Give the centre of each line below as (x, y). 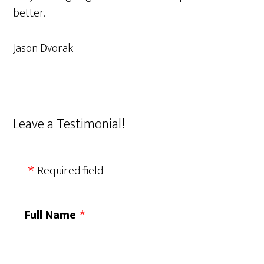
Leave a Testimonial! (69, 124)
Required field (70, 171)
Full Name (51, 215)
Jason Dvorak (43, 48)
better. (29, 13)
